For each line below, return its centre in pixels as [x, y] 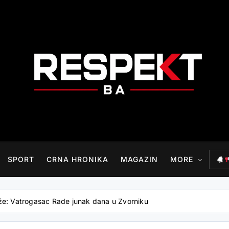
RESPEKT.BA [60, 134]
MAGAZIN [139, 159]
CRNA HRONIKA [77, 159]
